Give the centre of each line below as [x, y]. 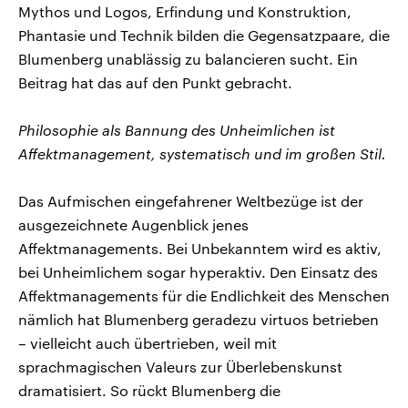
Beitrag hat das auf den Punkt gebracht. [155, 82]
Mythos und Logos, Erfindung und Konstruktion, [185, 11]
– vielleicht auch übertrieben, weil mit [148, 342]
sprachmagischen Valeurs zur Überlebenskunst [180, 366]
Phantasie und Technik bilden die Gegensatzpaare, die [204, 35]
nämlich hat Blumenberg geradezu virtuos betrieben [199, 319]
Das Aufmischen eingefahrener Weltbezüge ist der [191, 200]
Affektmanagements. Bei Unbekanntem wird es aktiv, [200, 248]
